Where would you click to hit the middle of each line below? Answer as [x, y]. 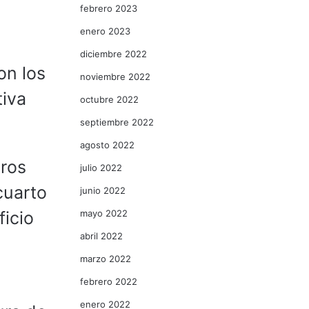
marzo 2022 [106, 259]
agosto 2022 [107, 145]
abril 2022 [101, 236]
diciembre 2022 [113, 54]
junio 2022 [103, 190]
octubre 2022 [109, 99]
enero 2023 [105, 31]
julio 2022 [101, 168]
